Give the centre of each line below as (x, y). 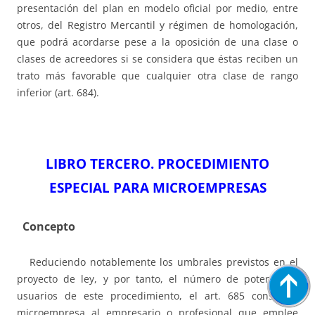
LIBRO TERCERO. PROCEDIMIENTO (157, 164)
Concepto (46, 227)
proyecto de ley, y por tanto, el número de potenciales (157, 279)
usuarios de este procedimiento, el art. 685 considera (157, 296)
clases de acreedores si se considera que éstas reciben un (157, 59)
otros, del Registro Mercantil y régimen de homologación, (157, 25)
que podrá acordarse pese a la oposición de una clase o (157, 42)
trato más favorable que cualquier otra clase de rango (157, 76)
